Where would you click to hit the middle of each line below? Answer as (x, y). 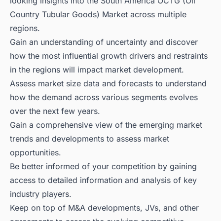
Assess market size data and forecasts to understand (108, 84)
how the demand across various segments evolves (104, 97)
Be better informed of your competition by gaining (103, 166)
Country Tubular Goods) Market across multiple (98, 15)
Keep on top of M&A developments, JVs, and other (104, 208)
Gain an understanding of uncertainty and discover (104, 42)
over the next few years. (55, 111)
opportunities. (36, 153)
